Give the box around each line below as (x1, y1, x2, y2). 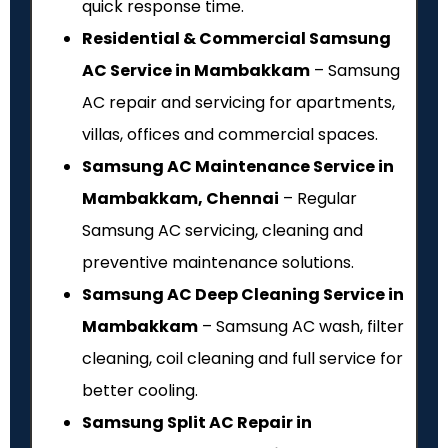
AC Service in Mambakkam (82, 58, 310, 82)
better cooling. (82, 378, 198, 402)
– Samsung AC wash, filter (198, 314, 404, 338)
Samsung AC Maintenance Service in (82, 154, 394, 178)
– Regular (279, 186, 357, 210)
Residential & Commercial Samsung (82, 26, 391, 50)
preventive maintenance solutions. (82, 250, 354, 274)
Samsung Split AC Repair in (82, 410, 312, 434)
